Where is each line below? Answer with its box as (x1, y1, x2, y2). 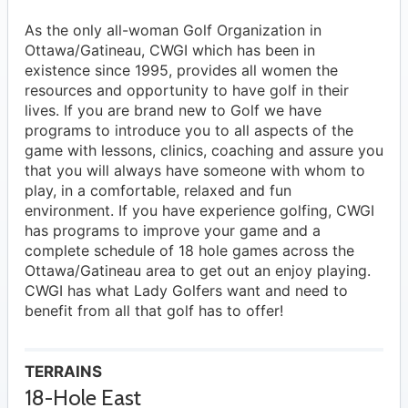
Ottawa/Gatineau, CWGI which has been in (25, 41, 315, 60)
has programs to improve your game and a (25, 221, 321, 240)
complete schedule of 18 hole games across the (25, 241, 354, 260)
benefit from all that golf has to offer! (25, 301, 283, 321)
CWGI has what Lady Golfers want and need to (25, 281, 348, 301)
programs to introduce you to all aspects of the (25, 121, 353, 140)
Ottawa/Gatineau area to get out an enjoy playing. (25, 261, 371, 280)
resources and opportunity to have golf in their (25, 81, 349, 100)
